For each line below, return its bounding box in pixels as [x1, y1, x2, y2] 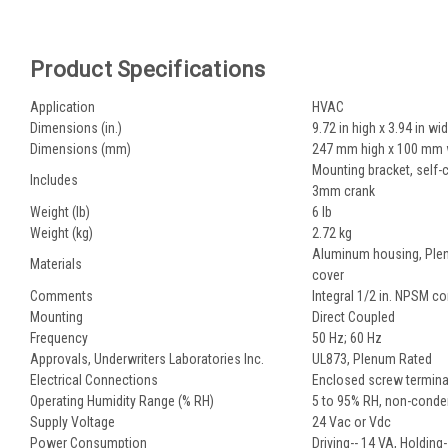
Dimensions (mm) [30, 140, 131, 157]
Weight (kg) [30, 224, 93, 241]
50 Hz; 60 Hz [312, 329, 382, 346]
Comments [30, 287, 93, 304]
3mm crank [312, 182, 375, 199]
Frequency [30, 329, 88, 346]
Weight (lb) [30, 203, 90, 220]
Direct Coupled [312, 308, 395, 325]
